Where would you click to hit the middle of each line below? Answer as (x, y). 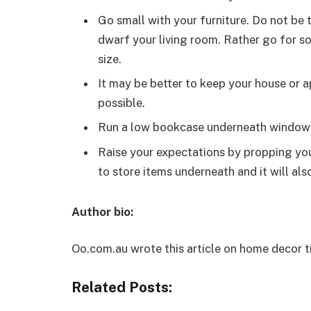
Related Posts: (122, 287)
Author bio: (102, 211)
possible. (121, 103)
